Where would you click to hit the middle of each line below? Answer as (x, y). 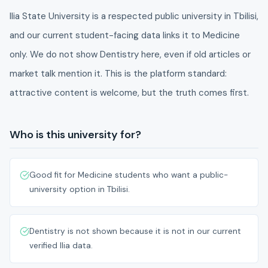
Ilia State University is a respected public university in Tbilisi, (134, 16)
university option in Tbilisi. (80, 190)
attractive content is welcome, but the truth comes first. (129, 93)
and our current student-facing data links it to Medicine (125, 36)
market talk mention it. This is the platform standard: (118, 74)
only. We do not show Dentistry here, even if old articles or (130, 55)
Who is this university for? (75, 135)
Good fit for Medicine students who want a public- (129, 175)
